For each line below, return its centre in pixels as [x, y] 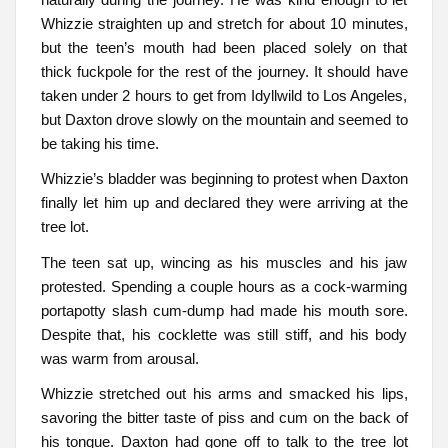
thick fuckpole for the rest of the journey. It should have [224, 72]
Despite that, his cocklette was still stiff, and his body [224, 334]
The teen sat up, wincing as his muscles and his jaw [224, 262]
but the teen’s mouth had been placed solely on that [224, 48]
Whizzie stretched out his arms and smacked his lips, [224, 394]
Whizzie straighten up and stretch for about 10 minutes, [224, 24]
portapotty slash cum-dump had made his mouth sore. [224, 310]
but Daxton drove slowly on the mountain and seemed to [224, 120]
